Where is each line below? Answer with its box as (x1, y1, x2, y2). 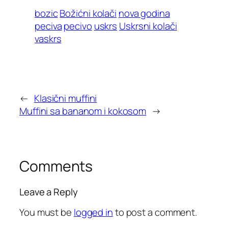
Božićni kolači (60, 6, 117, 20)
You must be (19, 206, 74, 219)
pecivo (64, 19, 92, 33)
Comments (19, 156, 93, 177)
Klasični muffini (34, 92, 97, 105)
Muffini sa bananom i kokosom (19, 104, 147, 118)
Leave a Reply (19, 185, 78, 198)
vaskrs (35, 32, 62, 45)
